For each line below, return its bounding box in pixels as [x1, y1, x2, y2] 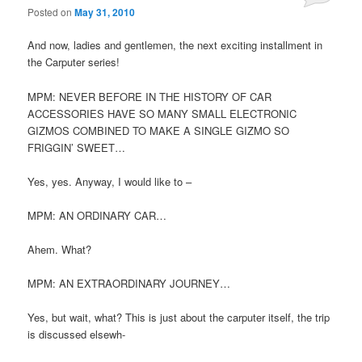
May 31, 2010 [74, 5, 136, 20]
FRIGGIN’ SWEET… [27, 139, 126, 155]
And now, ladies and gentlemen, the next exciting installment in [27, 37, 323, 53]
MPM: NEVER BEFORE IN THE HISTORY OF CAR [27, 88, 272, 104]
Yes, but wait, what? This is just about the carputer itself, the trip [27, 309, 330, 326]
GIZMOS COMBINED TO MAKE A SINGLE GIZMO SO [27, 122, 290, 138]
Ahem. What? [27, 241, 92, 257]
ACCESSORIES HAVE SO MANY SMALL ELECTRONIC [27, 105, 297, 121]
